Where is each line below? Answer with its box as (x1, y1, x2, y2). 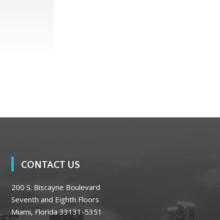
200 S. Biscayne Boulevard (11, 182, 100, 192)
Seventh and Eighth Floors (11, 194, 99, 204)
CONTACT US (21, 159, 80, 170)
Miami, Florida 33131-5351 (11, 206, 102, 217)
